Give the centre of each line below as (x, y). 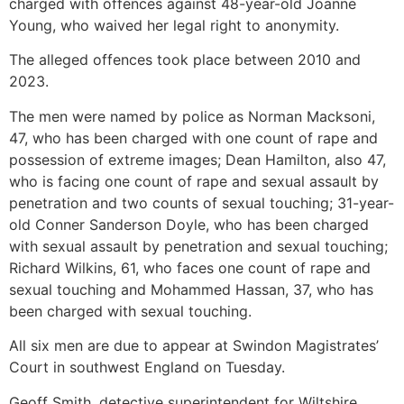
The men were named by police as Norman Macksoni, (192, 116)
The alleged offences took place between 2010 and (185, 60)
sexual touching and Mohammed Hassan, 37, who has (191, 289)
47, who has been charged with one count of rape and (193, 138)
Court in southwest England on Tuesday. (147, 367)
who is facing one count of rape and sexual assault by (194, 181)
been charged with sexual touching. (130, 311)
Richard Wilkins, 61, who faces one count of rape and (190, 267)
